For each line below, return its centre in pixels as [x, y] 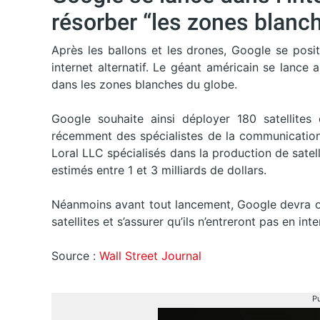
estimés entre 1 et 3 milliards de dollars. [159, 170]
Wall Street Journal [150, 256]
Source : [75, 256]
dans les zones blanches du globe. [144, 84]
